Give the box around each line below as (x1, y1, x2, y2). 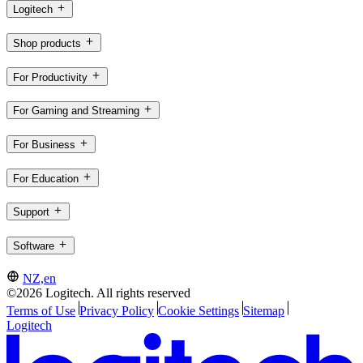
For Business (13, 138, 75, 151)
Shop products (13, 36, 81, 49)
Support (13, 206, 49, 219)
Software (13, 240, 54, 253)
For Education (13, 172, 79, 185)
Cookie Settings (157, 303, 239, 318)
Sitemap (242, 303, 284, 318)
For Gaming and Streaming (13, 105, 139, 117)
